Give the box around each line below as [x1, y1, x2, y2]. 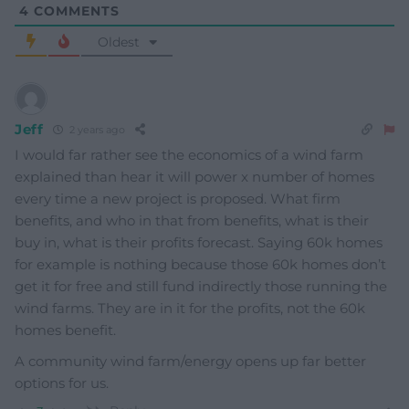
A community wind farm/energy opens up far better [15, 351, 366, 370]
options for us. [15, 373, 109, 392]
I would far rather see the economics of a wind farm [15, 145, 363, 163]
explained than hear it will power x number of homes [15, 167, 374, 185]
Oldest [97, 33, 140, 50]
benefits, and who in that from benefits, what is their [15, 211, 369, 229]
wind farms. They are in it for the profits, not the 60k [15, 299, 365, 317]
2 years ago [66, 123, 125, 137]
